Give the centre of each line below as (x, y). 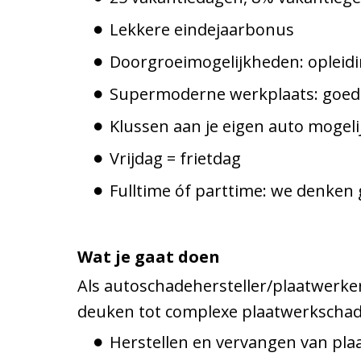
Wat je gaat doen (149, 256)
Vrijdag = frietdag (175, 158)
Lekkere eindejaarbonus (202, 29)
